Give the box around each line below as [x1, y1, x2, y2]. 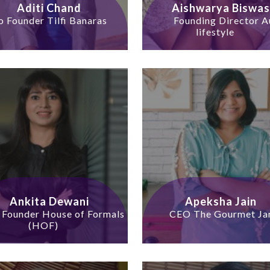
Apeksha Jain [185, 195, 257, 209]
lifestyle [195, 26, 234, 38]
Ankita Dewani [9, 195, 89, 209]
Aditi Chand [17, 1, 81, 15]
